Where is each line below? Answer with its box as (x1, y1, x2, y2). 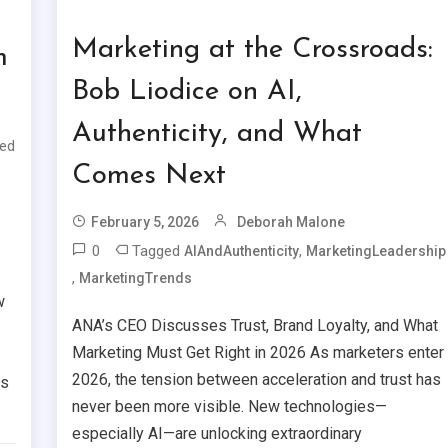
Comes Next (72, 161, 227, 190)
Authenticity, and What (72, 119, 363, 148)
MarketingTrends (79, 269, 193, 286)
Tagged (132, 241, 185, 260)
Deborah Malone (237, 213, 346, 230)
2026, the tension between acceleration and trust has (72, 369, 442, 389)
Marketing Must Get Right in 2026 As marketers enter (72, 342, 445, 362)
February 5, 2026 (91, 213, 200, 230)
